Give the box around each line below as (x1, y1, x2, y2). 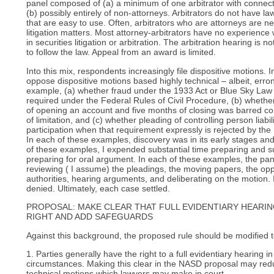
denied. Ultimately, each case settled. (26, 183, 171, 193)
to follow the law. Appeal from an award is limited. (26, 47, 217, 57)
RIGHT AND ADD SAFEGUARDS (26, 212, 154, 222)
